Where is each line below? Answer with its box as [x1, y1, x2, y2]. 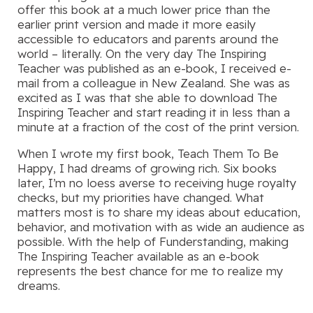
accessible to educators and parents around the [17, 31, 279, 47]
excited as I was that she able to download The [17, 90, 277, 105]
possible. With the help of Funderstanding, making [17, 234, 289, 249]
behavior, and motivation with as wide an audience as [17, 219, 305, 235]
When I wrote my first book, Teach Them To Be [17, 146, 279, 161]
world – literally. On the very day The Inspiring [17, 46, 266, 61]
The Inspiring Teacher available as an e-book [17, 249, 259, 264]
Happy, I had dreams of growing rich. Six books [17, 161, 277, 176]
